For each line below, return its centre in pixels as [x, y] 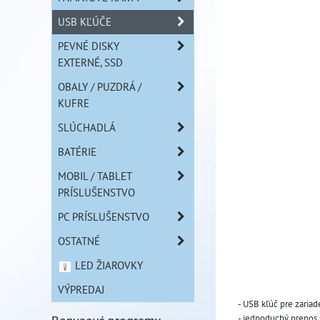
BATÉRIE [77, 151]
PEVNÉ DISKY [89, 46]
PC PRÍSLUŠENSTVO [104, 216]
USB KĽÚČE [85, 21]
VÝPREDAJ [81, 289]
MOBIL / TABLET [95, 176]
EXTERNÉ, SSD [90, 62]
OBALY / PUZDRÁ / [100, 86]
